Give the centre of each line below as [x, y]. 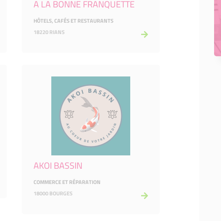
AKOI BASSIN [58, 166]
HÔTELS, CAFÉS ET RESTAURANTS [74, 21]
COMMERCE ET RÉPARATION [67, 182]
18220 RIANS [49, 32]
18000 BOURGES [53, 193]
